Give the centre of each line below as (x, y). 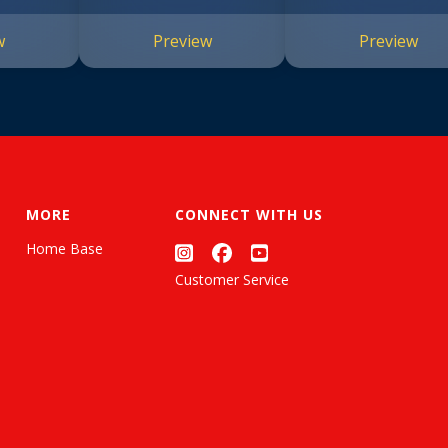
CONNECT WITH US (249, 215)
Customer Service (232, 279)
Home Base (64, 249)
